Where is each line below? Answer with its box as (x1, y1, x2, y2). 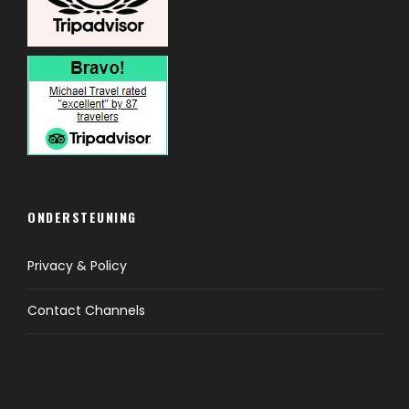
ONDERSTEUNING (27, 207, 137, 227)
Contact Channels (27, 301, 145, 320)
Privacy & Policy (27, 257, 127, 276)
